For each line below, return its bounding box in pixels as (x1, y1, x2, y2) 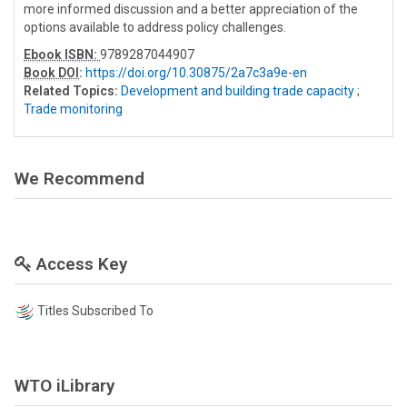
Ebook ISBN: (24, 46, 100, 62)
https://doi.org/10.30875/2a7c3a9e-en (85, 65, 307, 80)
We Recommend (15, 167, 144, 189)
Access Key (32, 253, 127, 274)
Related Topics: (24, 83, 118, 98)
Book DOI (24, 65, 79, 80)
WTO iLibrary (15, 375, 114, 397)
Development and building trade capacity (121, 83, 354, 98)
